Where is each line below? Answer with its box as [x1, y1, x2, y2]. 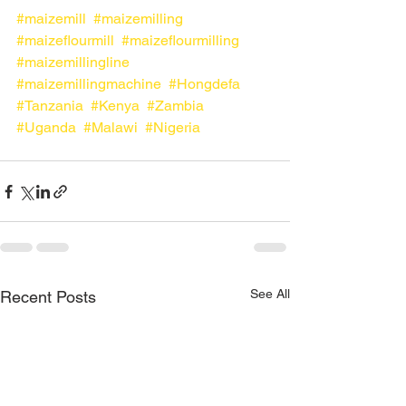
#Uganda [16, 119, 76, 136]
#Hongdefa [169, 75, 240, 92]
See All [250, 286, 290, 301]
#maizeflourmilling [121, 32, 239, 49]
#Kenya [91, 97, 140, 114]
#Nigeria [145, 119, 200, 136]
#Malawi [83, 119, 138, 136]
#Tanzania [16, 97, 83, 114]
